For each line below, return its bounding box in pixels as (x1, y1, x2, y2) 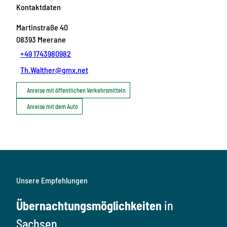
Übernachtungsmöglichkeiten (16, 198, 164, 213)
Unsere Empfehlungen (16, 175, 88, 185)
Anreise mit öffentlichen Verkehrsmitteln (27, 86, 126, 94)
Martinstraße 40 (16, 22, 68, 32)
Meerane (37, 34, 66, 44)
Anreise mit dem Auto (27, 102, 78, 110)
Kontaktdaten (16, 2, 61, 12)
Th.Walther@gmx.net (20, 64, 89, 74)
